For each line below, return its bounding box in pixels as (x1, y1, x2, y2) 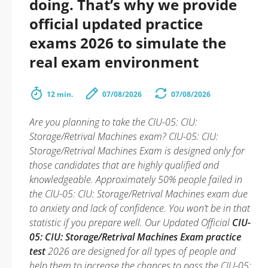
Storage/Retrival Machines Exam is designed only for (29, 144, 245, 157)
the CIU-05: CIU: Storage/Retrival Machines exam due (29, 187, 248, 200)
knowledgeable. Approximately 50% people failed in (29, 173, 242, 186)
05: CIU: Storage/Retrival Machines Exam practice (29, 230, 241, 243)
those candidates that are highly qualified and (29, 159, 219, 172)
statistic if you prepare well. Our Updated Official (29, 216, 232, 229)
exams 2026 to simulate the (29, 33, 226, 53)
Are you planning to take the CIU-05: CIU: (29, 115, 197, 129)
